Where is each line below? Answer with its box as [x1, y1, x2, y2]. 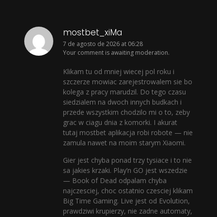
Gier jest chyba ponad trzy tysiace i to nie [63, 155, 192, 165]
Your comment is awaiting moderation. [63, 48, 170, 57]
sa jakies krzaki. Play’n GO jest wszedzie [63, 165, 187, 175]
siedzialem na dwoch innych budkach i [63, 97, 182, 107]
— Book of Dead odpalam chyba [63, 175, 167, 185]
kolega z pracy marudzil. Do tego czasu [63, 87, 186, 97]
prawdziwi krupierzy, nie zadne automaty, [63, 206, 192, 216]
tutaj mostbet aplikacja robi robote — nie [63, 128, 193, 138]
